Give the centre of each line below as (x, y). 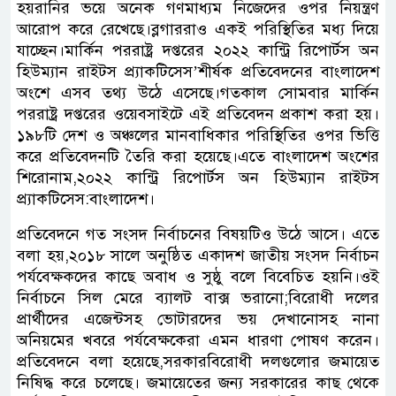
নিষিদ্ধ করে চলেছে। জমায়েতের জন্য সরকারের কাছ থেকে (198, 382)
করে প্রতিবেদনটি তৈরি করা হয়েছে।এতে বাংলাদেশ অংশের (198, 156)
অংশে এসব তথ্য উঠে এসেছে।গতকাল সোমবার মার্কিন (198, 92)
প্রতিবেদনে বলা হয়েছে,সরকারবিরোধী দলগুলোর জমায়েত (198, 361)
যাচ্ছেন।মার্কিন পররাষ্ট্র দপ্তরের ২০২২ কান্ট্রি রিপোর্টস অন (198, 50)
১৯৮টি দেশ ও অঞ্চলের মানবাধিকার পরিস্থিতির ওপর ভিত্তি (198, 135)
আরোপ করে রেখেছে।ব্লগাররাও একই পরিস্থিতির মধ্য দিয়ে (198, 29)
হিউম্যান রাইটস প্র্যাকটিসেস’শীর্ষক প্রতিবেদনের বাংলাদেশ (198, 71)
